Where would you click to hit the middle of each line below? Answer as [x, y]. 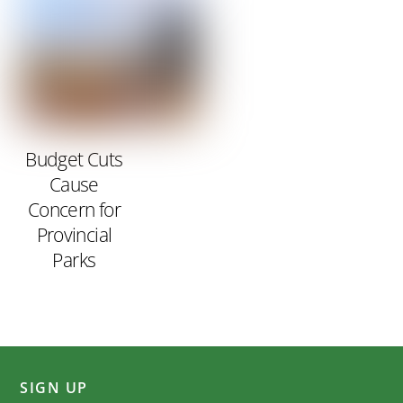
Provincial [74, 234]
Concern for [74, 209]
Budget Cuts [74, 159]
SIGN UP [54, 387]
